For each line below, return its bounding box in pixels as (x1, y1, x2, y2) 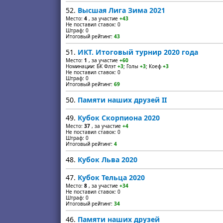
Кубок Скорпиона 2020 (78, 113, 160, 122)
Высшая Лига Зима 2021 (78, 5, 165, 15)
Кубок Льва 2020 (78, 155, 137, 164)
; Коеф (146, 63, 163, 70)
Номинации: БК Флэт (66, 63, 117, 70)
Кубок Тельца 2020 (78, 173, 145, 182)
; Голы (123, 63, 140, 70)
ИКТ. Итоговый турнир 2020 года (78, 47, 198, 57)
